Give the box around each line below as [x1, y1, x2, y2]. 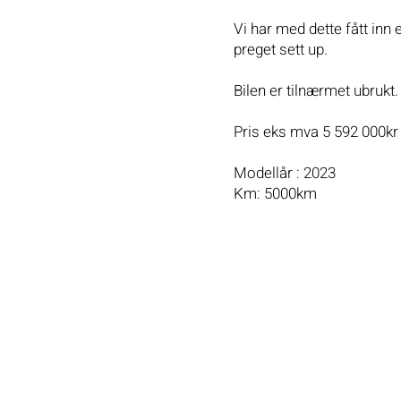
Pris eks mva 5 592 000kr [234, 121, 399, 144]
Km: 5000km [234, 183, 318, 206]
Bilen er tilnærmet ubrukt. [234, 80, 399, 103]
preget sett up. [234, 38, 328, 62]
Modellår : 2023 [234, 162, 337, 185]
